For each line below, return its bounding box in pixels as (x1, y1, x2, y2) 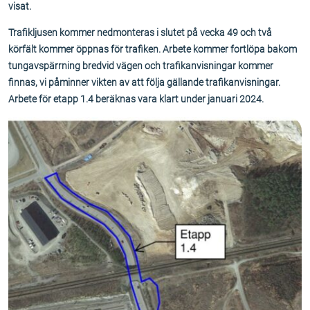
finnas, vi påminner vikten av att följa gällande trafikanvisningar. (8, 77, 280, 88)
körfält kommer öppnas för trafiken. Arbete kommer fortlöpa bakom (8, 44, 297, 55)
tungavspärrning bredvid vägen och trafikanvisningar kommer (8, 60, 273, 71)
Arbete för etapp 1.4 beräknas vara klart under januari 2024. (8, 93, 264, 104)
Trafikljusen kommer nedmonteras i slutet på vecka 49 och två (8, 27, 272, 38)
